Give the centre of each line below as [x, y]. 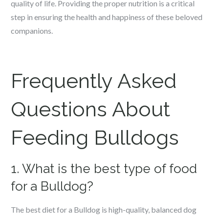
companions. [32, 31]
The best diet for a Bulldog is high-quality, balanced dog [104, 209]
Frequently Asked [94, 81]
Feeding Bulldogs [95, 138]
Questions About [91, 109]
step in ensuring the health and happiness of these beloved [107, 17]
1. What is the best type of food [104, 169]
